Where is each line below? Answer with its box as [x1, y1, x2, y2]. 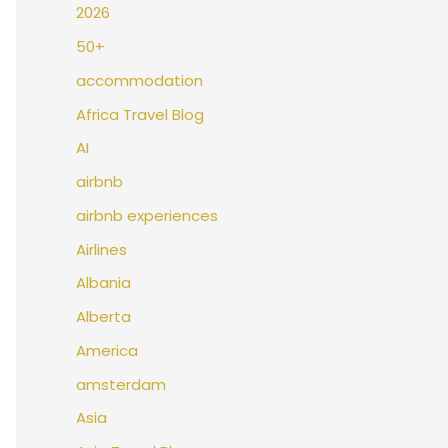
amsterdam [76, 373, 166, 395]
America [76, 339, 138, 361]
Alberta [76, 306, 131, 328]
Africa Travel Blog [76, 103, 204, 125]
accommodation [76, 69, 203, 91]
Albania [76, 272, 131, 294]
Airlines [76, 238, 127, 260]
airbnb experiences [76, 204, 218, 226]
